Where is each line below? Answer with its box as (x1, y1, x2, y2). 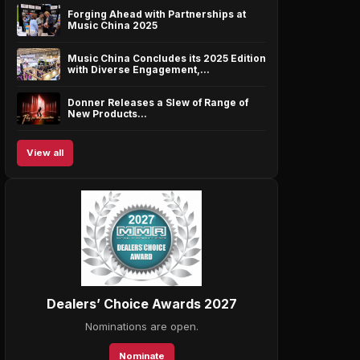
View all (27, 146, 63, 158)
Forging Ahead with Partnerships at (67, 8, 246, 20)
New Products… (67, 108, 147, 120)
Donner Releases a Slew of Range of (67, 96, 248, 108)
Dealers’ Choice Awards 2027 (46, 295, 237, 312)
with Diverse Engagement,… (67, 63, 210, 76)
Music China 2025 (67, 19, 157, 31)
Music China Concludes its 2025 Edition (67, 52, 266, 64)
